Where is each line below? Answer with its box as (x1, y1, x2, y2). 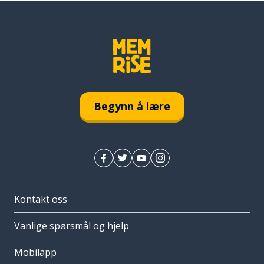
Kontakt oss (14, 193, 67, 206)
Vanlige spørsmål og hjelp (14, 219, 129, 233)
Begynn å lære (94, 98, 170, 113)
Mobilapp (14, 246, 57, 259)
